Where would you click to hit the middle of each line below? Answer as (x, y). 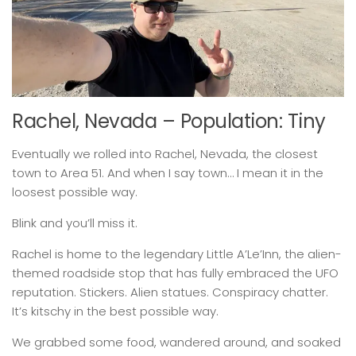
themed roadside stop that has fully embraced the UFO (175, 273)
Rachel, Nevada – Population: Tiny (169, 122)
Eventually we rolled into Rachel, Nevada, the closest (165, 154)
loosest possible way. (75, 192)
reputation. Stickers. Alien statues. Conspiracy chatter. (170, 292)
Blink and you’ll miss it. (75, 223)
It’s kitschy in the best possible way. (115, 311)
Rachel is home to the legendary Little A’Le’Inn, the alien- (177, 254)
